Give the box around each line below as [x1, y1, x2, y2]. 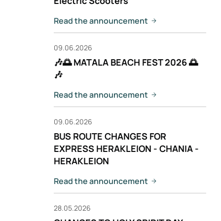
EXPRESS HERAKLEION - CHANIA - [54, 143, 199, 154]
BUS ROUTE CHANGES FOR [54, 130, 166, 142]
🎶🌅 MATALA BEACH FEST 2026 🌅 [54, 56, 198, 68]
